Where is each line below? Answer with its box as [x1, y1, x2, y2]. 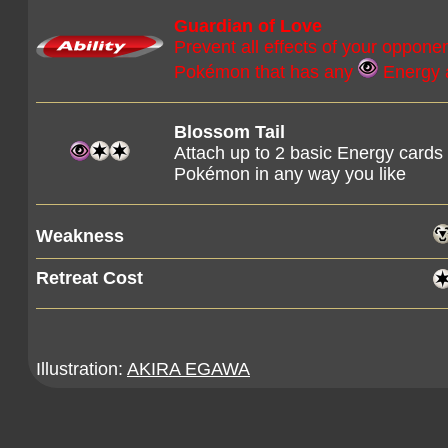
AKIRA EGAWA [127, 359, 250, 379]
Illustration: [36, 359, 127, 379]
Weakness [36, 226, 124, 246]
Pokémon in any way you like [174, 164, 406, 184]
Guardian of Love [174, 16, 322, 36]
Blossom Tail [174, 122, 285, 142]
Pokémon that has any [174, 62, 358, 82]
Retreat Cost [36, 268, 143, 288]
